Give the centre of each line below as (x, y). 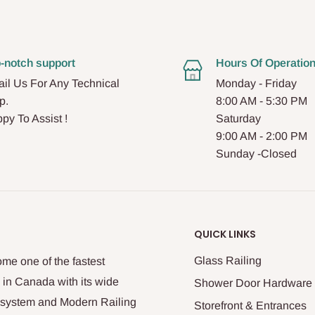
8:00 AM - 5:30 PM (262, 101)
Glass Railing (228, 260)
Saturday (238, 118)
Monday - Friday (256, 83)
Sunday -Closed (256, 153)
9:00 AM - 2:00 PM (262, 136)
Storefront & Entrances (250, 305)
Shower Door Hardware (253, 283)
